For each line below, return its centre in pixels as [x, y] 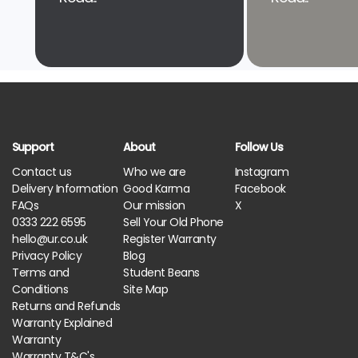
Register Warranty [170, 239]
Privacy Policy [47, 255]
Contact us [42, 171]
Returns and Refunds [66, 306]
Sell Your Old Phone [173, 222]
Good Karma [157, 188]
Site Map [146, 289]
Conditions [40, 289]
